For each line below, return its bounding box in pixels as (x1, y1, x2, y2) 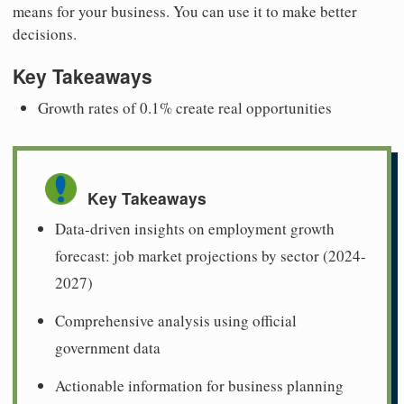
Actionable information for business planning (55, 374, 344, 396)
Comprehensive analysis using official (55, 309, 297, 331)
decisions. (13, 23, 77, 44)
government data (55, 336, 161, 358)
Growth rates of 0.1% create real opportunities (38, 97, 332, 119)
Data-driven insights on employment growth (55, 217, 335, 239)
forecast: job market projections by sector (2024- (55, 244, 366, 266)
